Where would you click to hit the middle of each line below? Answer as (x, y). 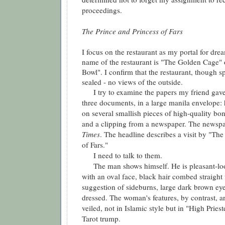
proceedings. (102, 10)
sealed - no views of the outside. (132, 82)
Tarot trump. (101, 219)
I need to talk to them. (122, 155)
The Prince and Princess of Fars (132, 31)
